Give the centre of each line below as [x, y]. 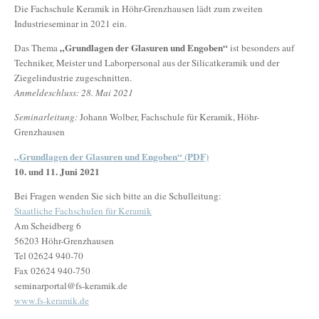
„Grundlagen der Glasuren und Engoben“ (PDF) [111, 156]
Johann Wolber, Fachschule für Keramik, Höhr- [168, 117]
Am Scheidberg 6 [48, 225]
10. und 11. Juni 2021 [57, 171]
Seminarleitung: [46, 117]
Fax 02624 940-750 [52, 270]
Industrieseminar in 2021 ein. [70, 23]
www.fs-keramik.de [52, 300]
